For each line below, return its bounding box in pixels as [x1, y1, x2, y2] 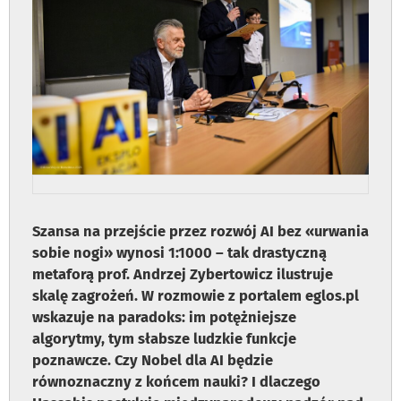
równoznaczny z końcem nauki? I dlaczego [32, 373, 320, 391]
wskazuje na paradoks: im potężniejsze [32, 309, 296, 327]
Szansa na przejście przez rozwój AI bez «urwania [32, 223, 369, 241]
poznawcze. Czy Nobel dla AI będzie [32, 352, 273, 370]
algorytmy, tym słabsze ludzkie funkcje [32, 330, 296, 348]
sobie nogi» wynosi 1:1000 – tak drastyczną [32, 244, 327, 262]
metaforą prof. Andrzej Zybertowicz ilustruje [32, 266, 333, 284]
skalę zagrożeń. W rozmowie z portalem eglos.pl [32, 287, 359, 305]
